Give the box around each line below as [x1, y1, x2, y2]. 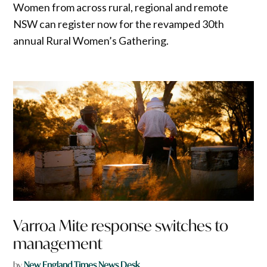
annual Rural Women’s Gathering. [13, 33, 169, 47]
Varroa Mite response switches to [13, 216, 229, 236]
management [13, 234, 103, 254]
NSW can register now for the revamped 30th [13, 17, 225, 30]
